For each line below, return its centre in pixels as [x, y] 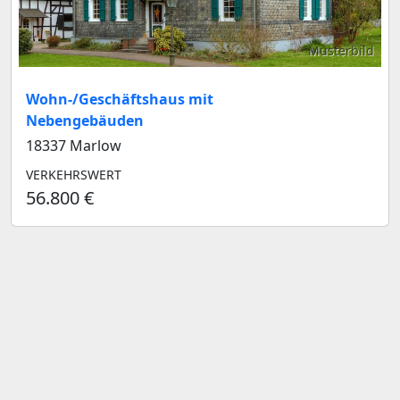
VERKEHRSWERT [74, 174]
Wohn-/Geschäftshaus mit [120, 99]
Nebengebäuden [85, 120]
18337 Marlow [74, 145]
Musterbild [341, 50]
